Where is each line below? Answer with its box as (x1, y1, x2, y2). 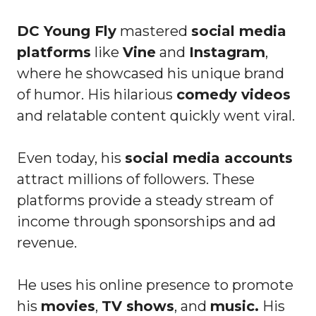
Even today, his (17, 149, 125, 166)
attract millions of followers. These (17, 170, 255, 188)
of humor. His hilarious (17, 85, 176, 103)
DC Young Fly (17, 22, 116, 39)
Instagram (189, 43, 265, 61)
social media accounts (125, 149, 293, 166)
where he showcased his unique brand (17, 64, 284, 82)
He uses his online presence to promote (17, 276, 293, 293)
